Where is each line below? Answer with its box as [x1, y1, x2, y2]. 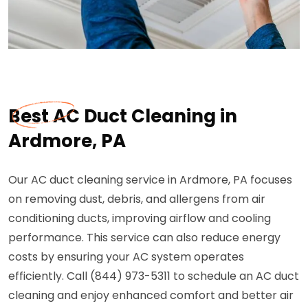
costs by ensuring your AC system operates [8, 249, 244, 265]
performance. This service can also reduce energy [8, 230, 280, 245]
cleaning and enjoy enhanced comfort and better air [8, 287, 294, 303]
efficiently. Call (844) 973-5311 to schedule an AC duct [8, 268, 299, 284]
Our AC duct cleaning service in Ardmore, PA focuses [8, 172, 292, 188]
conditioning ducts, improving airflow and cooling [8, 210, 271, 226]
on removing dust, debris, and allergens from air [8, 191, 265, 207]
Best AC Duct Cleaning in [8, 104, 237, 129]
